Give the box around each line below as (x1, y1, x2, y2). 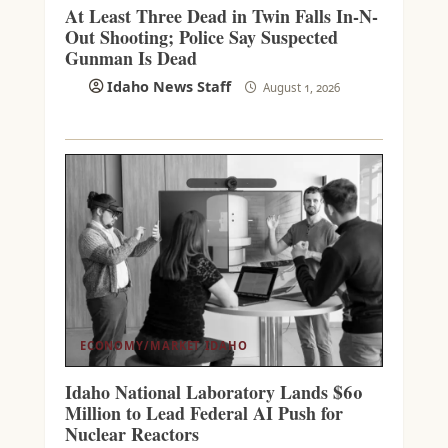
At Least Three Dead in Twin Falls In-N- (64, 3, 378, 30)
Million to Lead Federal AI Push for (64, 399, 343, 426)
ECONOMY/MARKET (79, 337, 201, 353)
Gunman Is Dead (64, 45, 197, 72)
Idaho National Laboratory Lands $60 (64, 378, 363, 405)
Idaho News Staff (106, 77, 231, 97)
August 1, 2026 (259, 80, 340, 96)
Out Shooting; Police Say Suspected (64, 24, 338, 51)
